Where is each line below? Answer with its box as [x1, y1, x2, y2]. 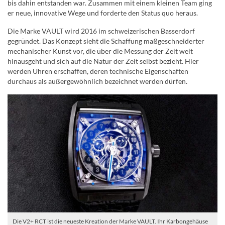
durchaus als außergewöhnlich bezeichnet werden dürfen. [8, 77, 187, 86]
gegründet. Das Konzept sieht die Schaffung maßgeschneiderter [8, 37, 204, 46]
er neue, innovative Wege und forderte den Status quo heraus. [8, 9, 198, 18]
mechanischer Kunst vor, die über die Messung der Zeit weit [8, 47, 193, 56]
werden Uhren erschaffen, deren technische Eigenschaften [8, 67, 188, 76]
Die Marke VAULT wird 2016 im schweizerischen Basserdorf [8, 27, 195, 36]
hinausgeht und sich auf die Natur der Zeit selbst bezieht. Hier [8, 57, 199, 66]
